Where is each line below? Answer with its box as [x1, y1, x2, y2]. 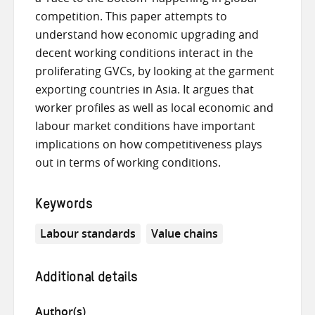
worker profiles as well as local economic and [35, 100, 274, 116]
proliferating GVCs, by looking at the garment [35, 63, 274, 79]
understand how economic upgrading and [35, 27, 259, 43]
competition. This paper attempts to [35, 8, 227, 25]
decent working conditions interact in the [35, 45, 253, 61]
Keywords [35, 202, 93, 210]
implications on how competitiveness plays [35, 136, 262, 153]
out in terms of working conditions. [35, 155, 221, 171]
